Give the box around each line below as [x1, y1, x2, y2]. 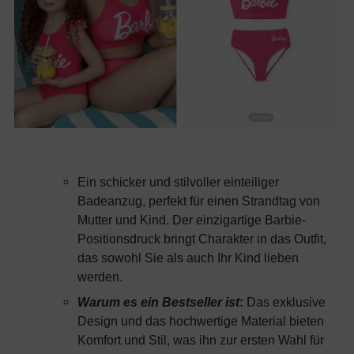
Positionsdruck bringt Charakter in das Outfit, [77, 232, 326, 247]
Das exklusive [243, 295, 326, 310]
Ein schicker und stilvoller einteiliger [77, 175, 279, 190]
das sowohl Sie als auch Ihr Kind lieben [77, 250, 299, 265]
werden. [77, 269, 122, 284]
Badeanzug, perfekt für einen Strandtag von [77, 194, 320, 209]
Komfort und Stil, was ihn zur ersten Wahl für [77, 333, 324, 348]
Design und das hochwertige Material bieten [77, 314, 324, 329]
